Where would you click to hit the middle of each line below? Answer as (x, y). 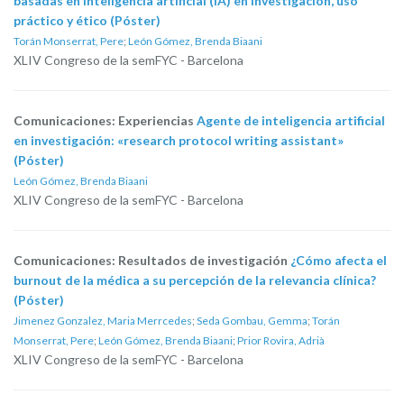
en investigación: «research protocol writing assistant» (179, 140)
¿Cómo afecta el (339, 260)
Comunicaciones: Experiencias (105, 120)
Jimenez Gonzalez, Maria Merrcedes (103, 321)
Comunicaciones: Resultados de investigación (152, 260)
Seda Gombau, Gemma (252, 321)
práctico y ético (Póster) (87, 20)
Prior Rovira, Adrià (281, 340)
